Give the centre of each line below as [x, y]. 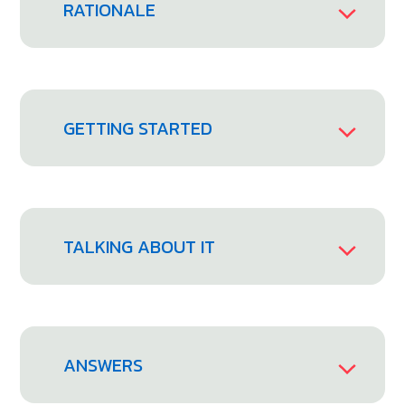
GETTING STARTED [138, 128]
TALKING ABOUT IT [140, 246]
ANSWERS [104, 365]
